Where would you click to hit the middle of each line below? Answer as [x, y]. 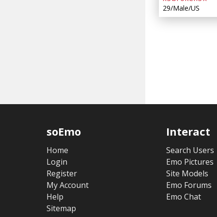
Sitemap [62, 209]
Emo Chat [183, 197]
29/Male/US [181, 8]
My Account [68, 185]
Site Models [187, 174]
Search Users [190, 150]
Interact [188, 132]
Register [62, 174]
